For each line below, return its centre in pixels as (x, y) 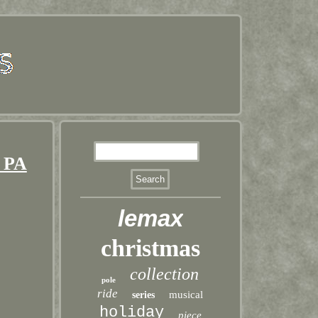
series (144, 295)
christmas (150, 248)
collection (165, 274)
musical (186, 295)
